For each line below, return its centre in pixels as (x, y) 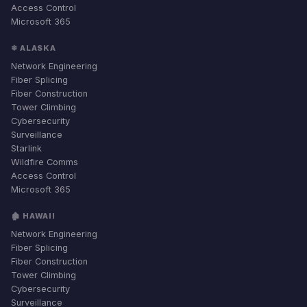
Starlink (26, 148)
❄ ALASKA (34, 48)
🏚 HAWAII (34, 216)
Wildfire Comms (45, 162)
